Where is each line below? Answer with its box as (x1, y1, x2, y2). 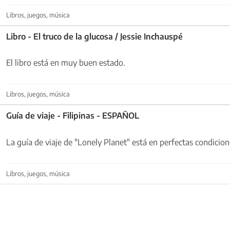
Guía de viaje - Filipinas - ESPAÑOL (6, 110, 139, 121)
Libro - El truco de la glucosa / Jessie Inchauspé (6, 31, 183, 42)
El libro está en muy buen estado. (6, 57, 125, 68)
